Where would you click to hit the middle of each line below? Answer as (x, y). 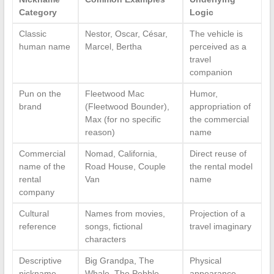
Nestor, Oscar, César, (126, 34)
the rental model (221, 167)
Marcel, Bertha (113, 47)
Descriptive (40, 261)
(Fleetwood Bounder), (127, 107)
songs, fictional (113, 227)
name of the (42, 167)
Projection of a (217, 214)
